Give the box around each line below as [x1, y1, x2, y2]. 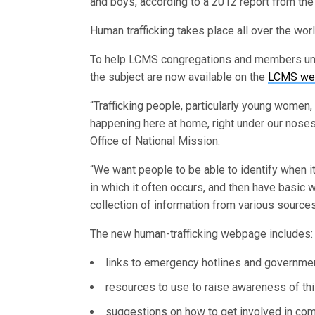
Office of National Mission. [90, 134, 221, 148]
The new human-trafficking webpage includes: [90, 227, 314, 241]
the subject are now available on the [90, 70, 269, 84]
